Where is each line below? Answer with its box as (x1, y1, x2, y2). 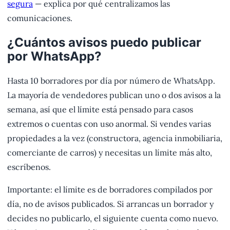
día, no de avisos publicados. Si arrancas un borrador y (7, 199, 214, 209)
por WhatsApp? (7, 49, 102, 64)
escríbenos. (7, 162, 51, 172)
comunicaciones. (7, 13, 72, 24)
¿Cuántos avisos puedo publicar (7, 35, 201, 50)
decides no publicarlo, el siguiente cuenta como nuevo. (7, 213, 218, 224)
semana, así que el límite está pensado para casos (7, 104, 193, 115)
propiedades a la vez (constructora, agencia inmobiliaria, (7, 133, 222, 144)
